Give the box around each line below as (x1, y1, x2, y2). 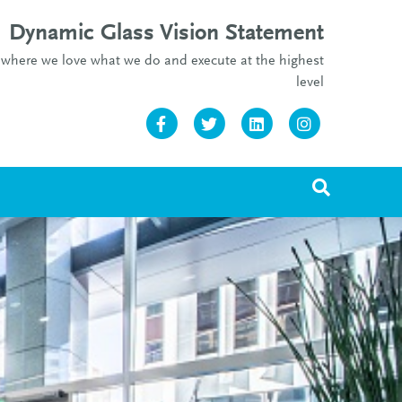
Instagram (323, 115, 392, 131)
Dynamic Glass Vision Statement (9, 22, 324, 46)
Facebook (180, 115, 243, 131)
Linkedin (275, 115, 332, 131)
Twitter (228, 115, 274, 131)
